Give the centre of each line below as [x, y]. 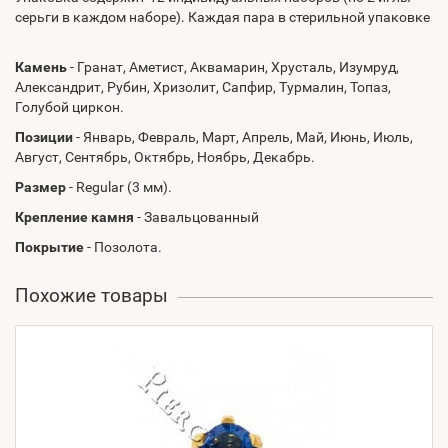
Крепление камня [74, 217]
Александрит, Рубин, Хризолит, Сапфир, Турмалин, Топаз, [203, 87]
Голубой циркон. [69, 107]
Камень [41, 67]
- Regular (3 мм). [119, 187]
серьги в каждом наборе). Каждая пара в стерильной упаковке [222, 17]
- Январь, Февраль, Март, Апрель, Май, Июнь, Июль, [243, 137]
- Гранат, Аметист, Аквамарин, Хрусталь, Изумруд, [233, 67]
